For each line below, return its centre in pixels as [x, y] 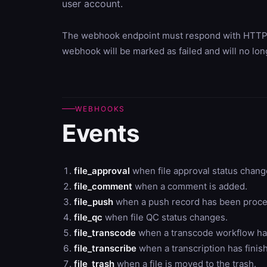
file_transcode [105, 233]
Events [101, 133]
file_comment [103, 186]
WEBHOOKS [100, 109]
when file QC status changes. [165, 217]
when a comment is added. [190, 186]
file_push [94, 202]
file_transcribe [105, 248]
